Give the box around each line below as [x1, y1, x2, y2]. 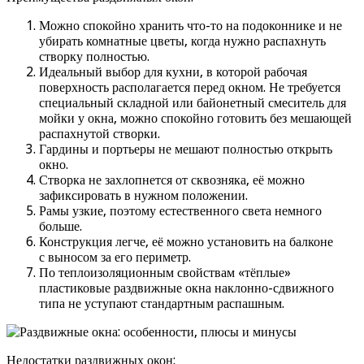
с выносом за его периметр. [39, 249, 191, 265]
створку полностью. [39, 48, 149, 64]
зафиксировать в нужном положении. [39, 187, 248, 203]
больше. [39, 218, 82, 234]
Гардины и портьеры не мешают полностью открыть [39, 141, 332, 157]
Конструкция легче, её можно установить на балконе [39, 233, 333, 249]
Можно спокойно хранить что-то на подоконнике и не [39, 17, 342, 33]
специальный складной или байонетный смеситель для [39, 94, 346, 110]
